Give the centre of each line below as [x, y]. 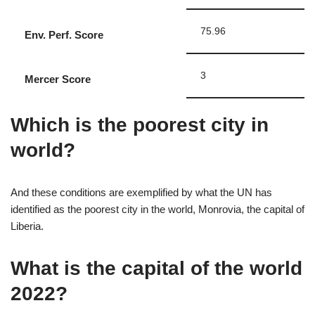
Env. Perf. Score [64, 34]
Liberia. [27, 226]
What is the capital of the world [156, 268]
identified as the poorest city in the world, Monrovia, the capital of [157, 209]
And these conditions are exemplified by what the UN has [141, 192]
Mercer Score [58, 79]
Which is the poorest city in [140, 124]
